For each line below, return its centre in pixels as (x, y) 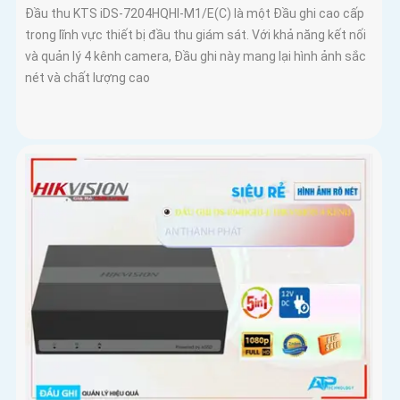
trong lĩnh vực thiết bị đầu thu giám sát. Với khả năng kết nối (196, 34)
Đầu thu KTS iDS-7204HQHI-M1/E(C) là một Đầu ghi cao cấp (195, 13)
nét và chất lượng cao (87, 77)
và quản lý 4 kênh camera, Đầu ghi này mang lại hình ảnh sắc (196, 56)
